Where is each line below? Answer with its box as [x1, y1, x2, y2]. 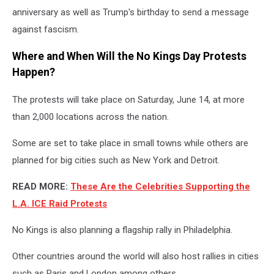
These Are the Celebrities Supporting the [70, 180, 250, 192]
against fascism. [12, 23, 79, 35]
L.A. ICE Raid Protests [12, 198, 107, 209]
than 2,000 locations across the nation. [12, 111, 169, 122]
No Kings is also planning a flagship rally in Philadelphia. [12, 224, 232, 235]
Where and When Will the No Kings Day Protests [12, 50, 246, 63]
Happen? [12, 66, 55, 79]
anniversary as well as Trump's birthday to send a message [12, 6, 249, 18]
